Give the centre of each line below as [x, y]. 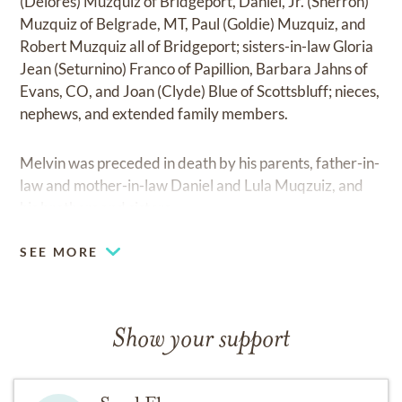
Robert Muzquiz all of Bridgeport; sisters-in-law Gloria [197, 46]
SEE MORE [59, 252]
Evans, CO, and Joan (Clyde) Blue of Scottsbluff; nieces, [200, 91]
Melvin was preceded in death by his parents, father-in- [200, 163]
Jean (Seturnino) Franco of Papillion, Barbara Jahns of [194, 69]
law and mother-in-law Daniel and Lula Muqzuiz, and [192, 185]
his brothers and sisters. [97, 208]
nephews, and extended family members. [154, 114]
